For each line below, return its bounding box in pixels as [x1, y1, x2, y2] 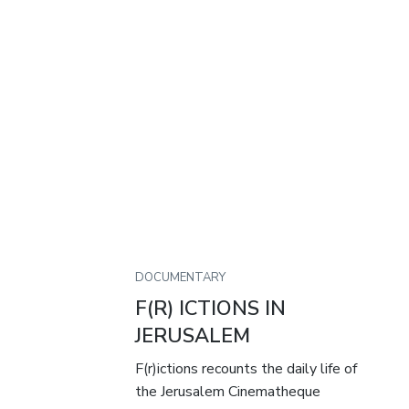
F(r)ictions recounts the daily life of [135, 359, 358, 380]
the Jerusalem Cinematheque [135, 382, 321, 403]
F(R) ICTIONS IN [135, 295, 287, 323]
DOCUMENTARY [135, 269, 226, 287]
